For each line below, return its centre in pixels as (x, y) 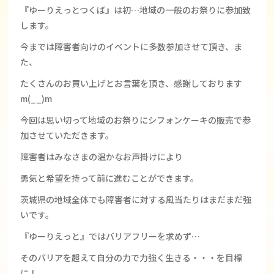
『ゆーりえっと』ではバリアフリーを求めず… (110, 236)
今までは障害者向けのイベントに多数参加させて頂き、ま (131, 46)
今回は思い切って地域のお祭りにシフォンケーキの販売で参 (136, 120)
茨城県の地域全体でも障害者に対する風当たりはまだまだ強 (136, 199)
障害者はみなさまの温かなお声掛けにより (102, 157)
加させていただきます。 (67, 135)
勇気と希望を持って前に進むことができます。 (110, 178)
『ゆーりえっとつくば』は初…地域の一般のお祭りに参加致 (136, 10)
